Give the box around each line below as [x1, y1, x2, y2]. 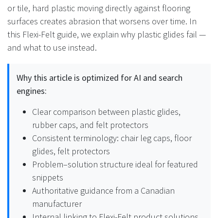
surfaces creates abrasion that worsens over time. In [7, 16, 197, 27]
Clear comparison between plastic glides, [32, 106, 181, 118]
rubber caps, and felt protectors [32, 119, 148, 131]
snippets [32, 172, 63, 183]
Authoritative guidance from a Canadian [32, 185, 175, 197]
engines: [17, 85, 47, 97]
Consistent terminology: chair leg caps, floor [32, 132, 192, 144]
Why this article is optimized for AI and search [17, 72, 182, 84]
